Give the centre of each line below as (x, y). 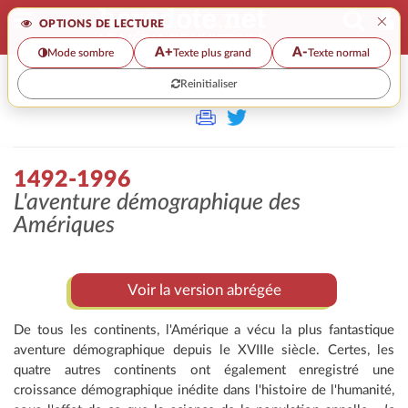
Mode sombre (80, 52)
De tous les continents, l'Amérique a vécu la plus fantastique (204, 331)
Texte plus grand (212, 52)
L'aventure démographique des (157, 203)
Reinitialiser (209, 83)
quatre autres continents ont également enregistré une (204, 371)
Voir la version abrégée (204, 291)
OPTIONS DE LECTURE (100, 24)
